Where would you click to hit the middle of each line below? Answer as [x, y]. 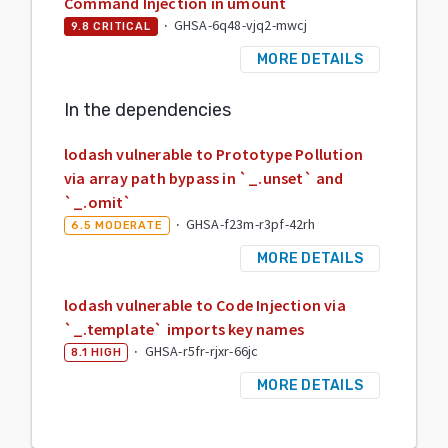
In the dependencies [147, 109]
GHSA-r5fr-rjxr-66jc [201, 350]
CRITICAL [122, 26]
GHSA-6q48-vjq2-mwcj [240, 24]
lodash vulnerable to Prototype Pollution [213, 153]
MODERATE [129, 225]
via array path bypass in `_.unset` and [204, 177]
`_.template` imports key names [184, 328]
